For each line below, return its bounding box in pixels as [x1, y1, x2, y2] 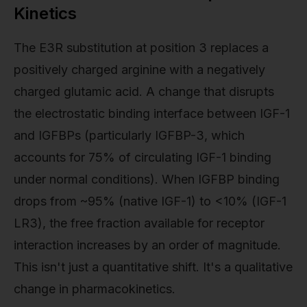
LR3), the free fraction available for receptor [14, 215, 265, 230]
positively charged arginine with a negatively [14, 62, 265, 77]
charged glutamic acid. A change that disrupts [14, 84, 274, 99]
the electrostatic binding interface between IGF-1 [14, 106, 290, 121]
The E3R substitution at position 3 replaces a [14, 40, 269, 55]
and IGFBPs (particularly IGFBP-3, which [14, 127, 245, 143]
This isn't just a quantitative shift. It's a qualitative [14, 259, 293, 274]
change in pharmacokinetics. [14, 281, 175, 296]
